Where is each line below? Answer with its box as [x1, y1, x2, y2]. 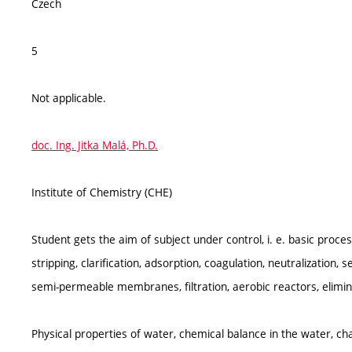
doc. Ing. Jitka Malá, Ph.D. [31, 137, 158, 153]
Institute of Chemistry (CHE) [31, 185, 172, 200]
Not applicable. [31, 90, 106, 106]
